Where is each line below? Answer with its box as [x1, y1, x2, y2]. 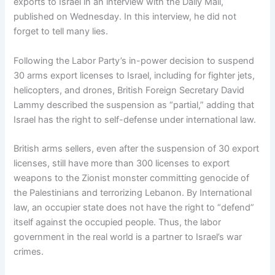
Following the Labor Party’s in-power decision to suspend [14, 55, 255, 66]
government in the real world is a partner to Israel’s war [14, 231, 242, 243]
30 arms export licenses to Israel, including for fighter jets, [14, 69, 255, 81]
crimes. [14, 246, 44, 258]
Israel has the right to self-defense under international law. [14, 114, 257, 125]
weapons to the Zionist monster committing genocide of [14, 172, 250, 184]
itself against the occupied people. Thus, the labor [14, 217, 222, 228]
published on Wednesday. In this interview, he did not [14, 11, 237, 23]
